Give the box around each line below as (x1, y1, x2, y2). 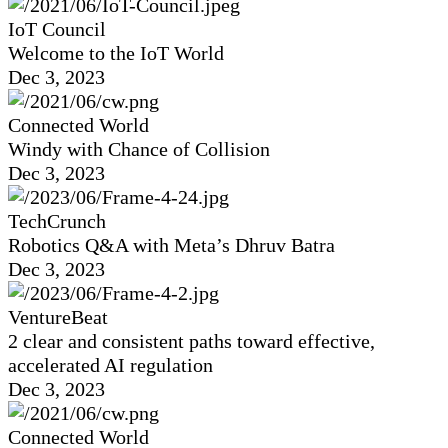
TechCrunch (8, 210, 106, 233)
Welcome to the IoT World (8, 42, 224, 65)
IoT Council (8, 18, 106, 41)
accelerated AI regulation (8, 354, 213, 377)
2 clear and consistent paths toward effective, (8, 330, 375, 353)
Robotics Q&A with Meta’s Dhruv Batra (8, 234, 335, 257)
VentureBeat (8, 306, 108, 329)
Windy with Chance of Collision (8, 138, 270, 161)
